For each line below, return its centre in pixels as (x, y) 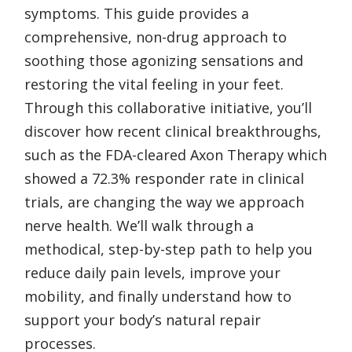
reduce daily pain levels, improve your (152, 272)
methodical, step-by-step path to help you (169, 249)
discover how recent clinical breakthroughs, (173, 131)
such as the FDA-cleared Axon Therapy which (176, 154)
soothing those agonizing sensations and (164, 60)
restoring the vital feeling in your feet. (154, 84)
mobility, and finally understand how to (158, 296)
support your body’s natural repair (143, 319)
